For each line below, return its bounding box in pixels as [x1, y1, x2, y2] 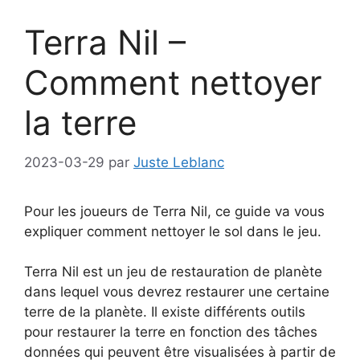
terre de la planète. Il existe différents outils [24, 304, 305, 321]
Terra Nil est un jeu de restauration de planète [24, 264, 322, 280]
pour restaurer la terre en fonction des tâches [24, 324, 317, 341]
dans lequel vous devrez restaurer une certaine [24, 284, 329, 301]
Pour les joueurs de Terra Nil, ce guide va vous [24, 202, 325, 219]
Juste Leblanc [133, 153, 224, 170]
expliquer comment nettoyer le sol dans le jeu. [24, 223, 321, 239]
